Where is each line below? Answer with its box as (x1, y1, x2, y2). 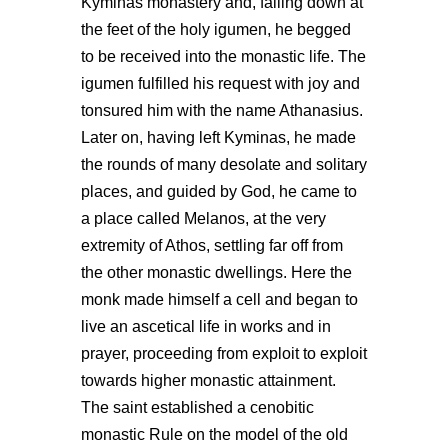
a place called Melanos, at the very (80, 210, 326, 227)
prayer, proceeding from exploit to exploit (80, 345, 367, 362)
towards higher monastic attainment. (80, 372, 336, 389)
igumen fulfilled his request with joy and (80, 75, 360, 92)
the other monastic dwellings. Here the (80, 264, 352, 281)
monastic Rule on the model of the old (80, 426, 348, 443)
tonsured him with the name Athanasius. (80, 102, 363, 119)
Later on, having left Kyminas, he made (80, 129, 356, 146)
